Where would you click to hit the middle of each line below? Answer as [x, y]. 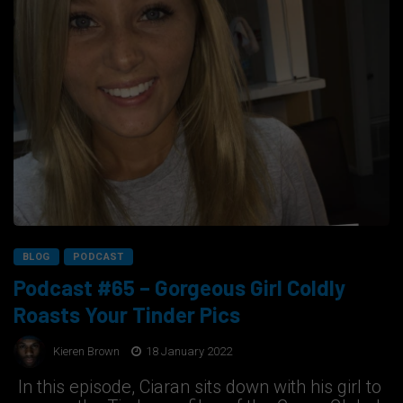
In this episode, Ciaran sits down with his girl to [197, 387]
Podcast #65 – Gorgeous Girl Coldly [179, 288]
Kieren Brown [86, 351]
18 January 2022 [188, 351]
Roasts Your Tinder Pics [127, 315]
